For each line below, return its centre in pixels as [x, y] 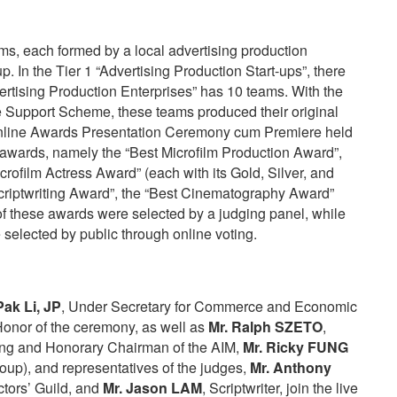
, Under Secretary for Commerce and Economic [209, 306]
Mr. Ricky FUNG [296, 347]
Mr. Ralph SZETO [265, 327]
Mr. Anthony [291, 367]
